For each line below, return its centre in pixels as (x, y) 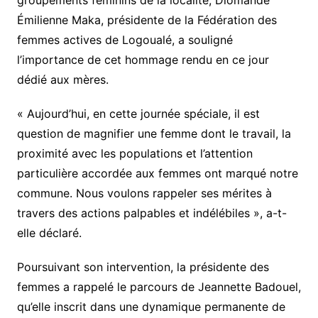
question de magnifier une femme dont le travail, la (154, 133)
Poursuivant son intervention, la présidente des (143, 267)
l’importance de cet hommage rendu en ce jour (143, 59)
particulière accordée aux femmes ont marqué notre (157, 173)
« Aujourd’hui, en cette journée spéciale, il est (138, 113)
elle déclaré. (49, 232)
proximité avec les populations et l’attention (135, 153)
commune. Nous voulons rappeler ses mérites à (144, 193)
